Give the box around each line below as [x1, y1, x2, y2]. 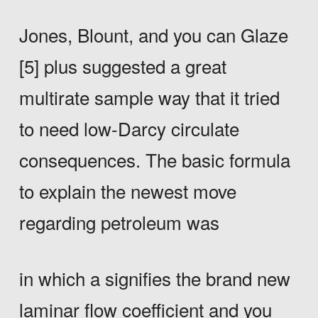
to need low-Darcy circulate [18, 115, 239, 142]
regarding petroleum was [18, 209, 219, 236]
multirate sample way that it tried [18, 84, 280, 111]
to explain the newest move [18, 177, 236, 204]
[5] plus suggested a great [18, 53, 226, 79]
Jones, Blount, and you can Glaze [18, 21, 288, 48]
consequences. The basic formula [18, 146, 290, 173]
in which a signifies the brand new [18, 264, 290, 291]
